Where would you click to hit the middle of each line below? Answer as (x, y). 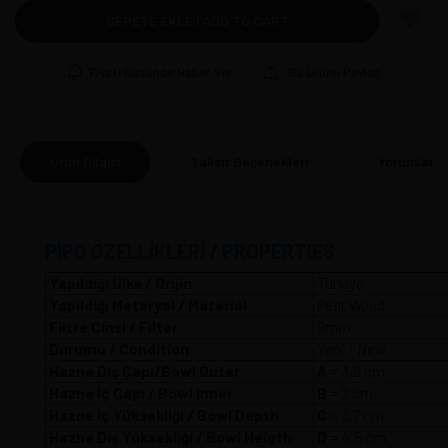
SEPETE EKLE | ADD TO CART (197, 20)
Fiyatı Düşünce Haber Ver (161, 72)
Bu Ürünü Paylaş (333, 72)
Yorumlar (407, 161)
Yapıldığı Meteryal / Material (148, 305)
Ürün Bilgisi (85, 161)
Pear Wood (349, 305)
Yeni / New (350, 349)
